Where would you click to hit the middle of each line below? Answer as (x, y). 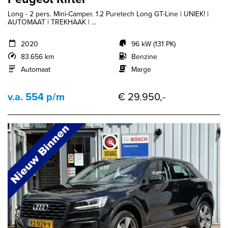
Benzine (144, 56)
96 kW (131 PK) (153, 44)
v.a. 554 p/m (36, 96)
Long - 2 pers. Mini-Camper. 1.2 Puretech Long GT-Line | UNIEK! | (108, 14)
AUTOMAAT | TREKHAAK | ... (52, 22)
